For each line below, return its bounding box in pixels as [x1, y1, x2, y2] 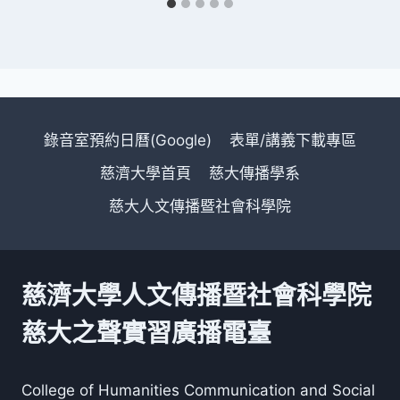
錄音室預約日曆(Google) [43, 130, 212, 149]
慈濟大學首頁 [99, 163, 191, 182]
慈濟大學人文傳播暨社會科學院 [21, 280, 371, 312]
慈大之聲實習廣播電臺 [21, 318, 271, 349]
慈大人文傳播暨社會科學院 [109, 197, 291, 216]
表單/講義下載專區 [229, 130, 357, 149]
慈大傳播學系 [209, 163, 301, 182]
